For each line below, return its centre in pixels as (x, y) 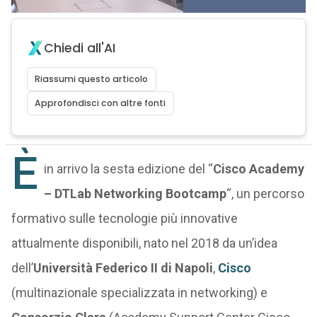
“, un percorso (265, 194)
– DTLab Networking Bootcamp (135, 194)
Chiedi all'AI (79, 48)
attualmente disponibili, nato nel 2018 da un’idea (144, 243)
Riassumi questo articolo (92, 79)
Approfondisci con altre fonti (100, 103)
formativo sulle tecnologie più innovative (124, 218)
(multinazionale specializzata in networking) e (139, 293)
